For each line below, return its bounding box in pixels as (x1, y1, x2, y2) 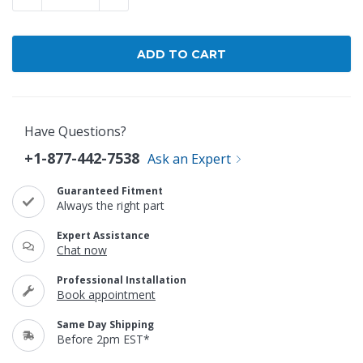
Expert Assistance (57, 228, 150, 242)
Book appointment (57, 287, 156, 302)
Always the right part (57, 198, 164, 213)
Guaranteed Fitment (57, 184, 163, 198)
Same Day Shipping (57, 318, 154, 331)
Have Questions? (24, 122, 126, 140)
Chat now (57, 242, 107, 258)
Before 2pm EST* (57, 331, 150, 347)
